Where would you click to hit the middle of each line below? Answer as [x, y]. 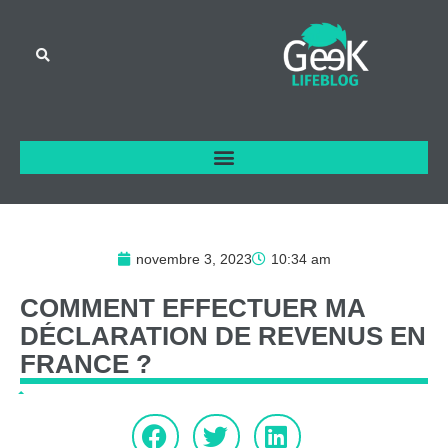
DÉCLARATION [114, 335]
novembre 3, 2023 [194, 258]
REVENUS [320, 335]
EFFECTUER [240, 307]
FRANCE [74, 363]
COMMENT [87, 307]
